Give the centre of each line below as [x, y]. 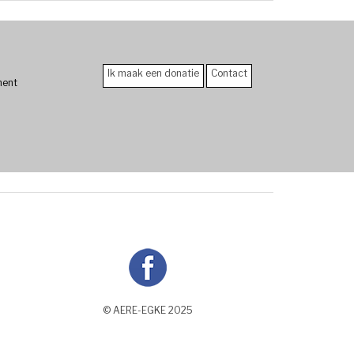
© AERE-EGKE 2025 [148, 310]
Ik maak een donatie [153, 73]
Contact [229, 73]
